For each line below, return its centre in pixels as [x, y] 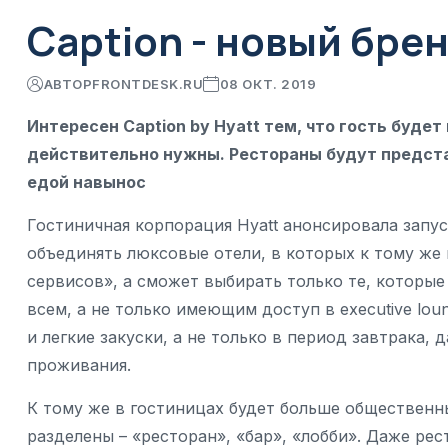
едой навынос [86, 182]
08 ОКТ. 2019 [268, 84]
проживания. [79, 365]
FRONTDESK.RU [148, 84]
